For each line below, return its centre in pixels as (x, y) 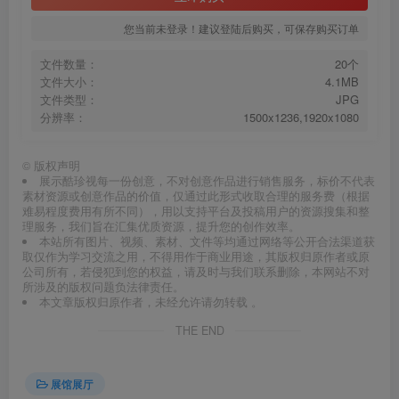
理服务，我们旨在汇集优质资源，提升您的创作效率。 (161, 226)
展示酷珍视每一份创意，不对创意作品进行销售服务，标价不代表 (207, 180)
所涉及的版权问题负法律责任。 (103, 286)
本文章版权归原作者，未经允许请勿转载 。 (151, 301)
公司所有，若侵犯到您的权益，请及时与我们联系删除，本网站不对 (196, 271)
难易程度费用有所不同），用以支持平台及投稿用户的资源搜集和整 (196, 211)
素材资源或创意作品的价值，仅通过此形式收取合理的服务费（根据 (196, 195)
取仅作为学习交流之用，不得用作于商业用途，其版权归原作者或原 (196, 256)
